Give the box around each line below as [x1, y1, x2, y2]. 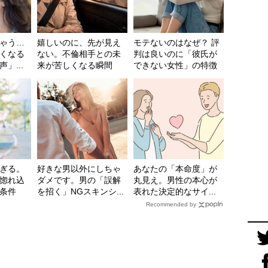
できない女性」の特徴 [133, 60, 217, 71]
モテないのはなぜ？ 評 [133, 38, 220, 48]
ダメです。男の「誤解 [37, 175, 121, 185]
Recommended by [146, 201, 196, 208]
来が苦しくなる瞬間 [37, 60, 112, 71]
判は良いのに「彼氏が [133, 49, 217, 59]
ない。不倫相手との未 [37, 49, 121, 59]
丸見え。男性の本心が [133, 175, 217, 185]
